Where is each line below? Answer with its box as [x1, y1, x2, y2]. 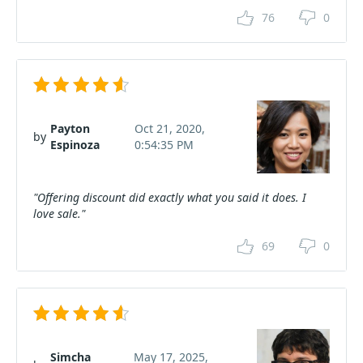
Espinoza [50, 136, 100, 152]
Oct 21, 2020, [135, 120, 206, 136]
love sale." [33, 205, 85, 221]
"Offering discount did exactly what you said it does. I [33, 189, 306, 205]
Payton [50, 120, 90, 136]
